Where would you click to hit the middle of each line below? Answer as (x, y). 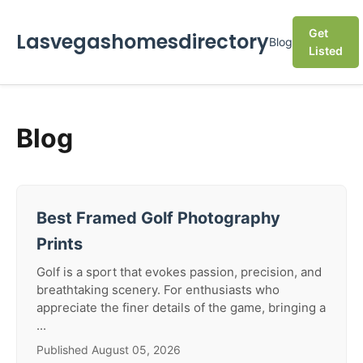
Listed (326, 51)
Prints (60, 244)
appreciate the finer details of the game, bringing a (181, 307)
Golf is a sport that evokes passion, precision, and (179, 272)
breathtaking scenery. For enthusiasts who (158, 290)
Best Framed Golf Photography (158, 218)
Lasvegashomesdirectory (143, 42)
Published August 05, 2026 (109, 350)
